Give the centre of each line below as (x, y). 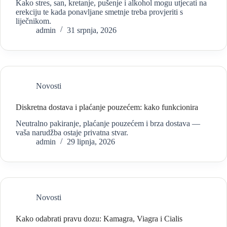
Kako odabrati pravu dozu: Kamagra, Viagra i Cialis (99, 219)
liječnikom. (33, 21)
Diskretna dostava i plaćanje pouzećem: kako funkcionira (107, 107)
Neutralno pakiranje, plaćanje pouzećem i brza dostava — (108, 124)
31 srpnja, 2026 (92, 30)
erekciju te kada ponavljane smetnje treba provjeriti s (99, 12)
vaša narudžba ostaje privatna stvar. (72, 133)
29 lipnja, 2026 (91, 142)
